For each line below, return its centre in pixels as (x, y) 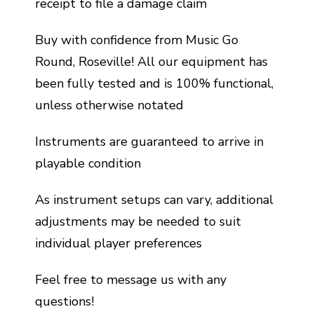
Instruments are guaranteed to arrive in (149, 142)
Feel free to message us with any (131, 280)
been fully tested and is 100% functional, (154, 83)
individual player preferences (118, 243)
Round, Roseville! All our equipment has (151, 62)
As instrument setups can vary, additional (154, 200)
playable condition (88, 163)
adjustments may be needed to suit (138, 221)
